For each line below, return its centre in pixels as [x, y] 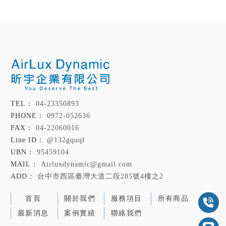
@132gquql [66, 140]
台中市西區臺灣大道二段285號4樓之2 [101, 176]
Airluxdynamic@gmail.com [87, 164]
